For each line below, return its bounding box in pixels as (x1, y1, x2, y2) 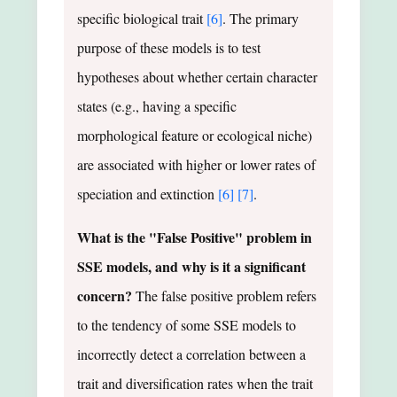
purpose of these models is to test (77, 37, 261, 57)
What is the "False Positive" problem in (77, 226, 312, 247)
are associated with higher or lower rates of (77, 154, 315, 174)
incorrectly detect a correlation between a (77, 344, 306, 363)
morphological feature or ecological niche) (77, 125, 312, 144)
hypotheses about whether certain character (77, 66, 317, 86)
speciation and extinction (77, 183, 218, 203)
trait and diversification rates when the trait (77, 373, 313, 393)
